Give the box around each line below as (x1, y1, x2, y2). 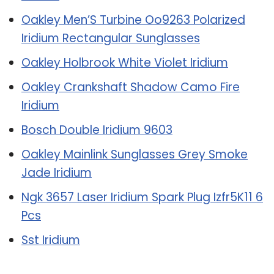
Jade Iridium (21, 164, 92, 181)
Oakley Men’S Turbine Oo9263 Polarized (21, 11, 245, 28)
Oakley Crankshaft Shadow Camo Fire (21, 78, 240, 95)
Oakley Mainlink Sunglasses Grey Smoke (21, 146, 248, 163)
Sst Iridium (21, 231, 80, 248)
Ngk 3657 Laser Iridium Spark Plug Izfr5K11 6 (21, 188, 263, 206)
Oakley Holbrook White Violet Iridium (21, 54, 228, 71)
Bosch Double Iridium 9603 (21, 121, 172, 138)
